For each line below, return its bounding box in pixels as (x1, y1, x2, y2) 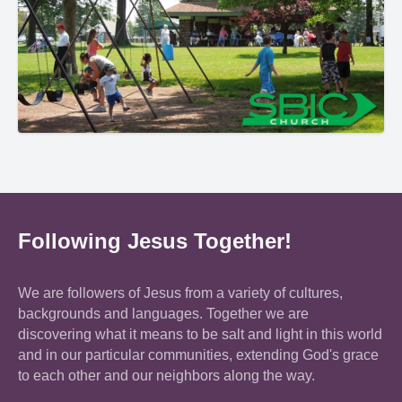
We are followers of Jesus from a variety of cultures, (18, 284, 343, 301)
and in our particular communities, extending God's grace (18, 346, 379, 363)
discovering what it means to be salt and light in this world (18, 326, 382, 342)
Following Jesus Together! (18, 228, 292, 253)
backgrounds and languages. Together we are (18, 305, 309, 321)
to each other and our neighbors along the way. (18, 367, 315, 383)
